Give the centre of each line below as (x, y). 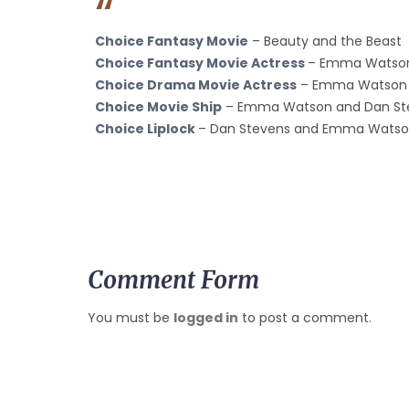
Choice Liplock (147, 129)
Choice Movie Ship (158, 107)
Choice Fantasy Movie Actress (201, 63)
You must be (131, 318)
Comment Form (173, 281)
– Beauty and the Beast (325, 42)
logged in (206, 318)
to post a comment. (305, 318)
